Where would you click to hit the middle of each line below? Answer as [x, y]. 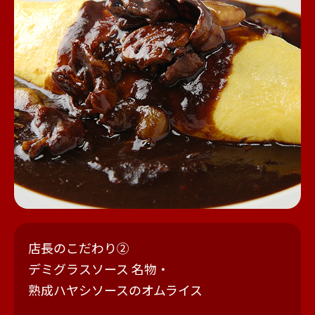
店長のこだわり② [79, 247]
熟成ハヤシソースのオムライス [115, 290]
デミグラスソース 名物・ [99, 269]
